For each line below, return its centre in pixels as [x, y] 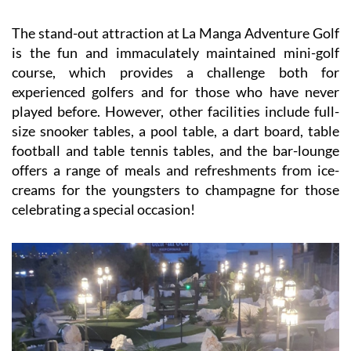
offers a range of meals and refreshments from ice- [175, 170]
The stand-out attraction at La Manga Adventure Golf [175, 33]
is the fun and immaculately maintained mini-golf [175, 52]
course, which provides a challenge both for [175, 72]
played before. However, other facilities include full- [175, 111]
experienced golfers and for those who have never [175, 91]
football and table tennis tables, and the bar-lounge [175, 150]
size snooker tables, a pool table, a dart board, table [175, 130]
